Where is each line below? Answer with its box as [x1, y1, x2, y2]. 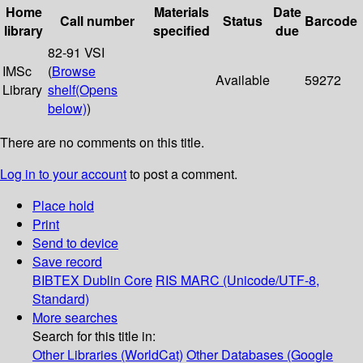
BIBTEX [32, 271, 79, 290]
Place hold [32, 196, 94, 216]
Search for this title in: [32, 327, 156, 346]
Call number [60, 11, 135, 31]
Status [223, 11, 263, 31]
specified [152, 21, 210, 41]
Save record [32, 252, 102, 271]
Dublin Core [83, 271, 152, 290]
